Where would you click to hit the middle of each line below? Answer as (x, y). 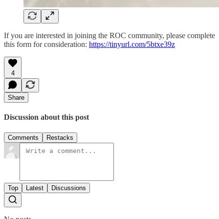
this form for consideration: (46, 44)
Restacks (60, 137)
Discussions (69, 188)
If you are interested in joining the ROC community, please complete (109, 35)
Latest (35, 188)
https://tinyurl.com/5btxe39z (132, 44)
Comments (23, 137)
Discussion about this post (46, 117)
